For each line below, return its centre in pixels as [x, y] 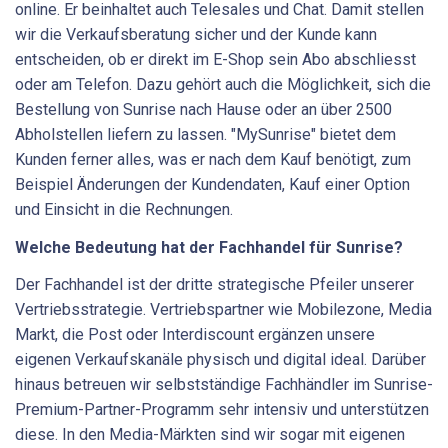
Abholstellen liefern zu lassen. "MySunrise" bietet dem [205, 135]
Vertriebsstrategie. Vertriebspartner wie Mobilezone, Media [223, 310]
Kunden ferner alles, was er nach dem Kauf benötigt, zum [213, 160]
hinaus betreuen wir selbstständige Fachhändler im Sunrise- [224, 385]
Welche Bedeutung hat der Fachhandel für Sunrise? [209, 247]
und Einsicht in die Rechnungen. [124, 210]
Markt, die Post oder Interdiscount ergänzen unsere [195, 335]
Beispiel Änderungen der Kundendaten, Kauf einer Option [212, 185]
